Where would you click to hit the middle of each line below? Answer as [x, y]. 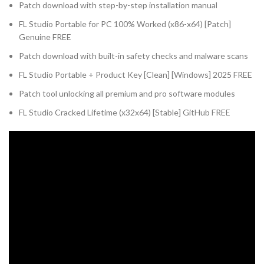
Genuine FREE [45, 37]
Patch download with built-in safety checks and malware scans [133, 56]
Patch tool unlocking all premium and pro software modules [127, 93]
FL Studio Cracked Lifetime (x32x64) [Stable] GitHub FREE [125, 112]
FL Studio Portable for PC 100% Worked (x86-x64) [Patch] [125, 24]
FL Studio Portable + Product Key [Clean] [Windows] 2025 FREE [136, 75]
